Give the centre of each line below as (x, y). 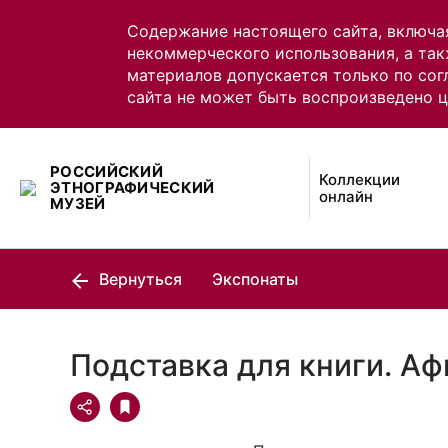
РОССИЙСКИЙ (107, 171)
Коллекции (360, 179)
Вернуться (138, 279)
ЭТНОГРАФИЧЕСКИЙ (132, 187)
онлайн (346, 196)
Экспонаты (255, 279)
